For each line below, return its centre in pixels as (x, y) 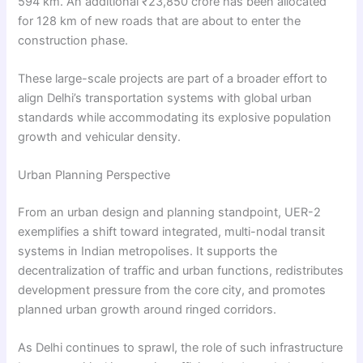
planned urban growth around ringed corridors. (147, 310)
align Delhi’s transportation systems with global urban (165, 98)
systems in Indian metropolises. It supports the (148, 252)
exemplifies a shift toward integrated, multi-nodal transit (172, 232)
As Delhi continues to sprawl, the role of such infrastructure (181, 348)
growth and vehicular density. (100, 137)
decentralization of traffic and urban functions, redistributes (181, 271)
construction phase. (73, 40)
